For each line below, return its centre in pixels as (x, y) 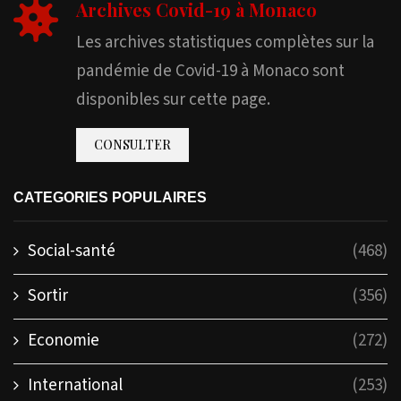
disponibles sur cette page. (173, 99)
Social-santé (72, 251)
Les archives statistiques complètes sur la (225, 42)
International (75, 385)
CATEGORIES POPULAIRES (110, 197)
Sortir (48, 295)
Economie (64, 340)
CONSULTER (132, 144)
